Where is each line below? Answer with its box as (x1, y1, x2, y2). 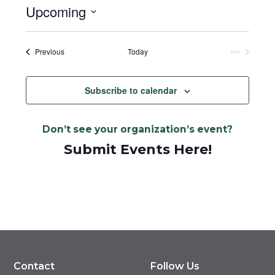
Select (25, 23, 56, 36)
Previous (34, 46, 64, 57)
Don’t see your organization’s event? (42, 123, 233, 136)
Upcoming (25, 2, 86, 21)
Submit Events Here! (63, 141, 212, 158)
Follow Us (150, 260, 199, 273)
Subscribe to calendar (85, 84, 177, 97)
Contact (14, 260, 55, 273)
